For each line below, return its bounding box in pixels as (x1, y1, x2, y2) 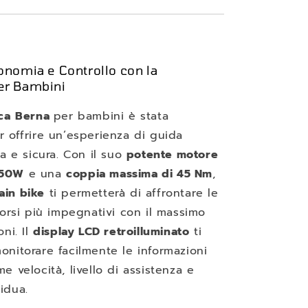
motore (176, 146, 219, 163)
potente (126, 146, 177, 163)
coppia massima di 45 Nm (66, 166, 213, 182)
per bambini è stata (53, 108, 169, 124)
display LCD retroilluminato (33, 223, 190, 240)
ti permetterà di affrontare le (45, 185, 219, 201)
